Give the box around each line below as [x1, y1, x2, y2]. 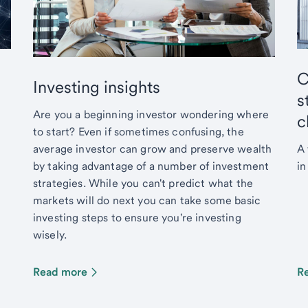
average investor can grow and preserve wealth [33, 142, 272, 155]
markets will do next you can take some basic [33, 193, 261, 207]
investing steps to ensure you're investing [33, 210, 241, 224]
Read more [33, 265, 87, 278]
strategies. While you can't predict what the [33, 176, 254, 190]
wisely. [33, 228, 67, 241]
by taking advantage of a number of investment [33, 159, 269, 173]
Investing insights [33, 76, 160, 97]
